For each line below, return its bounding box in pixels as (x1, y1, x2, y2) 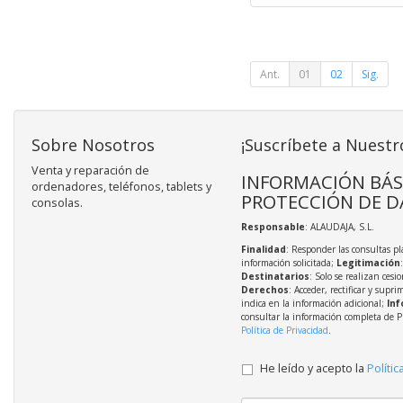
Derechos (240, 283, 289, 297)
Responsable (240, 220, 305, 234)
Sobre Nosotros (31, 134, 155, 157)
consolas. (31, 195, 83, 211)
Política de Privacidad (240, 324, 328, 337)
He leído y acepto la (259, 361, 367, 377)
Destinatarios (240, 270, 309, 283)
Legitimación (336, 256, 400, 270)
